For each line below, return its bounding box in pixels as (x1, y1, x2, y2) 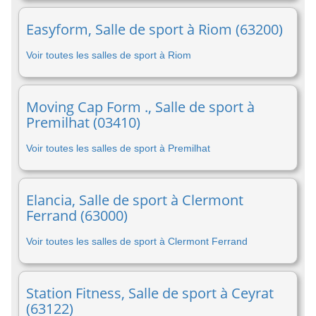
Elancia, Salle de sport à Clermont (26, 190, 243, 209)
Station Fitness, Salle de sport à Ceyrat (26, 284, 274, 303)
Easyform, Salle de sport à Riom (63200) (26, 20, 283, 39)
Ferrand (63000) (26, 206, 128, 225)
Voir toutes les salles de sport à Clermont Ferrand (26, 236, 248, 247)
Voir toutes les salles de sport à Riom (26, 49, 191, 61)
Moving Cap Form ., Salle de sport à (26, 97, 255, 116)
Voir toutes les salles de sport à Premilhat (26, 142, 210, 154)
